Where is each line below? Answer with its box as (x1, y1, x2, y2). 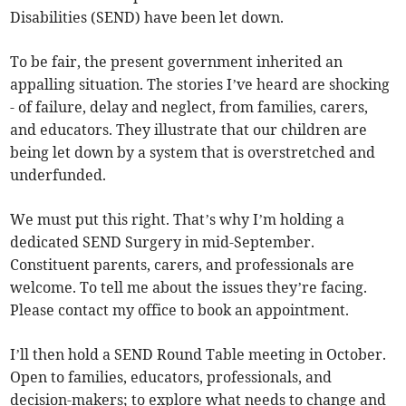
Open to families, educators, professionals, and (10, 368, 333, 387)
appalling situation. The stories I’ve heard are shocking (10, 75, 391, 94)
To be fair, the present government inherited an (10, 53, 343, 72)
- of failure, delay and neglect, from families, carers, (10, 98, 369, 117)
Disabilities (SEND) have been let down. (10, 8, 285, 27)
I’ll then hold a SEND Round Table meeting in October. (10, 345, 387, 364)
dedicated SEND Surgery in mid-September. (10, 233, 315, 252)
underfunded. (10, 166, 107, 185)
